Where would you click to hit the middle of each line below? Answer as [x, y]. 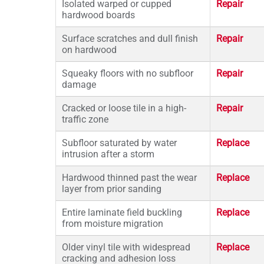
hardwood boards [98, 15]
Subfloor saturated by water [119, 143]
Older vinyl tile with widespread [126, 247]
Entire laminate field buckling [122, 212]
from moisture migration [113, 224]
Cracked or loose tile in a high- [124, 108]
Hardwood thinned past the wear [129, 178]
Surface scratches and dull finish [130, 39]
